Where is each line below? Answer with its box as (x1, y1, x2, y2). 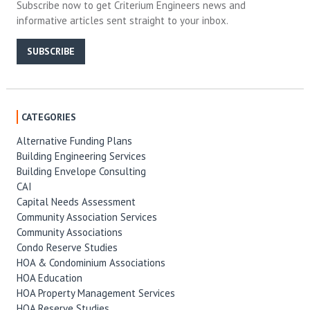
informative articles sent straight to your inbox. (16, 13, 228, 27)
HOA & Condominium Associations (16, 255, 165, 269)
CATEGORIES (21, 110, 76, 123)
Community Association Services (16, 210, 157, 224)
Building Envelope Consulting (16, 164, 146, 178)
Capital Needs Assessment (16, 194, 136, 208)
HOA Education (16, 271, 82, 284)
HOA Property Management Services (16, 286, 175, 300)
